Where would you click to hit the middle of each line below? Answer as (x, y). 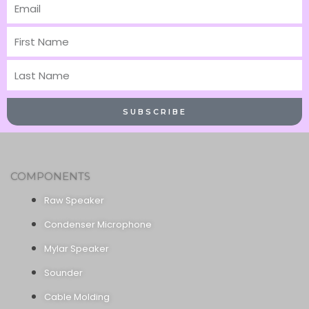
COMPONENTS (50, 176)
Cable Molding (77, 297)
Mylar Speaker (77, 248)
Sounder (64, 272)
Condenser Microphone (98, 224)
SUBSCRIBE (154, 111)
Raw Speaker (74, 200)
